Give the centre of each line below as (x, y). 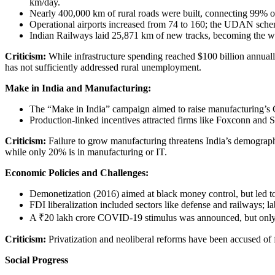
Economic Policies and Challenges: (77, 173)
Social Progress (37, 260)
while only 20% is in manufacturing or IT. (86, 152)
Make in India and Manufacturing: (78, 88)
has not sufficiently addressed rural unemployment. (103, 68)
